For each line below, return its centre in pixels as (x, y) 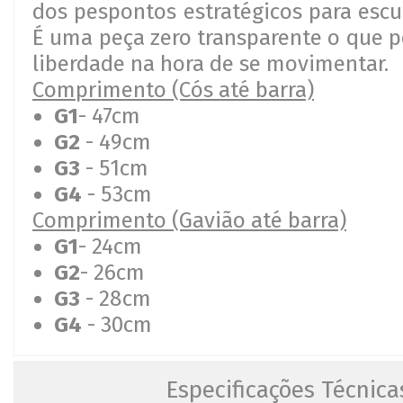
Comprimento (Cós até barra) (173, 90)
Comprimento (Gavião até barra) (189, 220)
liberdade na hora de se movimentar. (210, 63)
